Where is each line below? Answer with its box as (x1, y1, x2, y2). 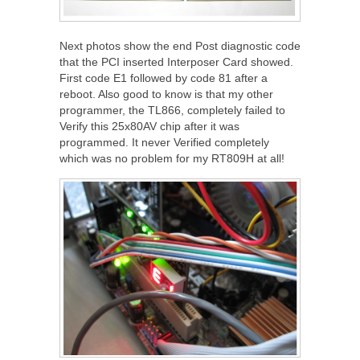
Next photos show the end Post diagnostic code (59, 39, 301, 52)
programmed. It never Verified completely (59, 135, 269, 149)
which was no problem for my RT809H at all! (59, 151, 284, 165)
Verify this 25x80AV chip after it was (59, 119, 239, 133)
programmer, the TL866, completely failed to (59, 103, 285, 117)
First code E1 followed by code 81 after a (59, 71, 268, 84)
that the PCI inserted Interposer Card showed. (59, 55, 293, 68)
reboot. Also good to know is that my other (59, 87, 273, 100)
